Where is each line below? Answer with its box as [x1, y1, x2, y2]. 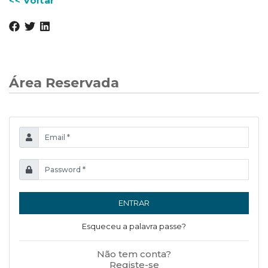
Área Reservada [9, 74, 119, 91]
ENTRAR [118, 197, 150, 208]
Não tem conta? [97, 248, 171, 260]
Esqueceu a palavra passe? [82, 221, 186, 231]
